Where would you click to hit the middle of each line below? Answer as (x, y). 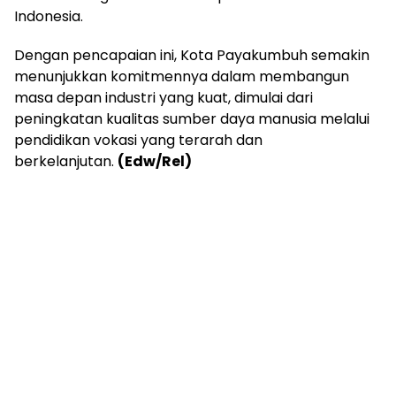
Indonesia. (49, 16)
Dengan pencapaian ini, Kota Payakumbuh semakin (192, 55)
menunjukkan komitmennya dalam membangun (182, 76)
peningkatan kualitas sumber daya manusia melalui (192, 118)
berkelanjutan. (66, 161)
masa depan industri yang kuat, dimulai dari (164, 97)
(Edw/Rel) (155, 161)
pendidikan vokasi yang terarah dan (138, 140)
